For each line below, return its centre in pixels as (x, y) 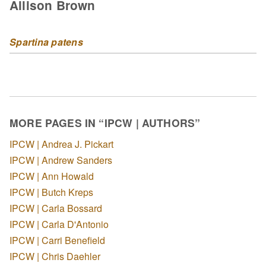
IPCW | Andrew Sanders (61, 160)
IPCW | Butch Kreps (51, 192)
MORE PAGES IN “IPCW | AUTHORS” (105, 123)
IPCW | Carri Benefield (57, 240)
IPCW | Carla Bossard (56, 208)
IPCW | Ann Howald (52, 176)
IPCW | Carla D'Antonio (59, 224)
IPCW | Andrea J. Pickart (61, 144)
